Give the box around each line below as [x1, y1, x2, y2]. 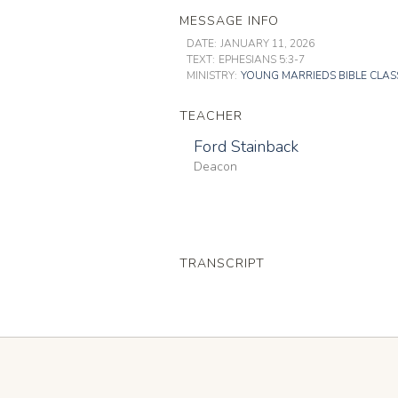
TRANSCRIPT [179, 254, 265, 272]
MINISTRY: [187, 68, 237, 83]
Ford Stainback [194, 135, 298, 157]
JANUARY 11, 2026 [220, 36, 314, 51]
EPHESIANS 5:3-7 [219, 52, 305, 67]
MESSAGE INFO [179, 12, 279, 29]
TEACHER [179, 107, 243, 124]
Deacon [194, 157, 237, 175]
